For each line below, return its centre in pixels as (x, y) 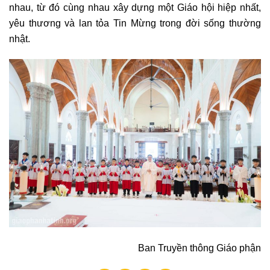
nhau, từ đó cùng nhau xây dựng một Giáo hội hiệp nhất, (135, 7)
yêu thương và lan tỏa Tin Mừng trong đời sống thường (135, 23)
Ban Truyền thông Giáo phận (199, 248)
